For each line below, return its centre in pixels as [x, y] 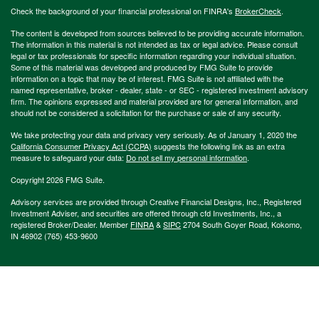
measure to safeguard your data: [68, 157]
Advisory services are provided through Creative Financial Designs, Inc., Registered [156, 201]
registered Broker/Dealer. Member [70, 224]
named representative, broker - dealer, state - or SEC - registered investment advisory [159, 89]
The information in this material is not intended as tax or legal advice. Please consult [154, 44]
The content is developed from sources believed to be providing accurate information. [157, 32]
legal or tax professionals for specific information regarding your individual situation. [153, 55]
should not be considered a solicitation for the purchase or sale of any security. [146, 112]
